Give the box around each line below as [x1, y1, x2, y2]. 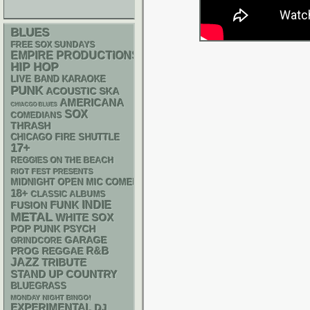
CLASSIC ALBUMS [31, 190, 106, 199]
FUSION [11, 201, 48, 211]
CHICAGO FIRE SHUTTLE [11, 133, 120, 143]
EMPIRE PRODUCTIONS [11, 50, 140, 62]
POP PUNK [11, 224, 61, 235]
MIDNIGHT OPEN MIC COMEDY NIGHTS [11, 177, 182, 188]
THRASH [11, 120, 51, 131]
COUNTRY [66, 269, 118, 280]
